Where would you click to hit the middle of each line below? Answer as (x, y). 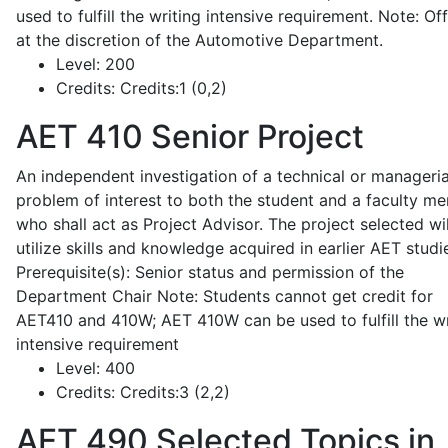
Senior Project (253, 136)
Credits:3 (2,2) (172, 392)
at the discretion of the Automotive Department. (199, 40)
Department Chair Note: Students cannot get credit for (224, 296)
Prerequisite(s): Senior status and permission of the (210, 272)
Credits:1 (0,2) (171, 88)
